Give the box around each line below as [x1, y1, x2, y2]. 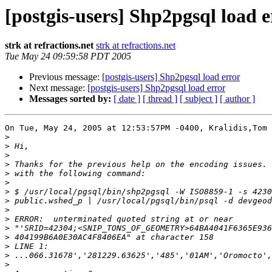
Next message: [29, 83, 87, 93]
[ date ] [114, 93, 140, 104]
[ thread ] [143, 93, 177, 104]
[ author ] [220, 93, 255, 104]
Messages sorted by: [29, 93, 111, 104]
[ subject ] [180, 93, 217, 104]
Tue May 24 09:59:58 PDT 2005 [5, 51, 131, 62]
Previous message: [29, 72, 102, 83]
